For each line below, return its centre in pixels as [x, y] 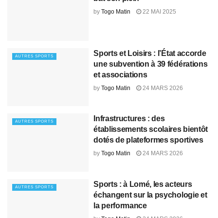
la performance [120, 205]
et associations [120, 74]
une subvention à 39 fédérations [151, 64]
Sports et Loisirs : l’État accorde [150, 53]
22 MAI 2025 [159, 12]
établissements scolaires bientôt [151, 129]
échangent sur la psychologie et [150, 195]
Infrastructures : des [129, 119]
